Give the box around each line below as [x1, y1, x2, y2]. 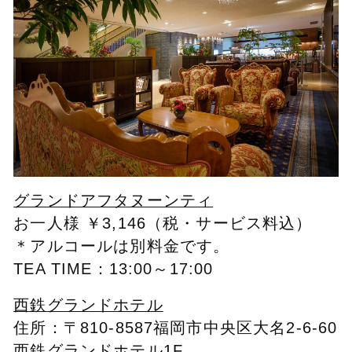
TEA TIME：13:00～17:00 [13, 260, 214, 278]
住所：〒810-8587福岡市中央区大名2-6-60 [13, 318, 338, 336]
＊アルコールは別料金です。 [13, 237, 230, 255]
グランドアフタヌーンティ [13, 192, 214, 210]
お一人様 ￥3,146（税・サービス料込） [13, 214, 313, 233]
